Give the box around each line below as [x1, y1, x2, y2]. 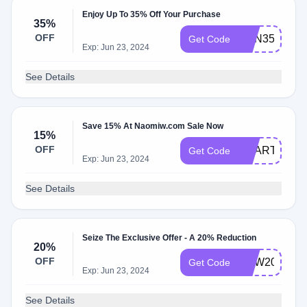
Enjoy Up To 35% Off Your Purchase [82, 10, 221, 19]
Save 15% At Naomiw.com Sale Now [82, 121, 224, 131]
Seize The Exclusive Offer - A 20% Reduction [82, 233, 257, 243]
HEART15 [238, 145, 289, 156]
